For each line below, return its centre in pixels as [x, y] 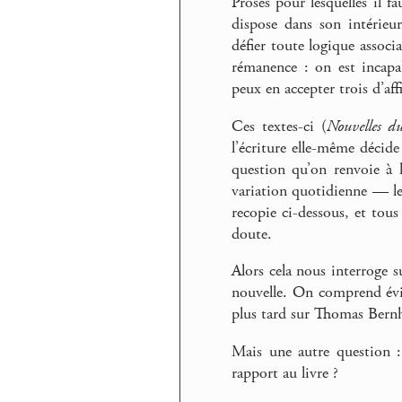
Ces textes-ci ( [279, 126]
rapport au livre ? [285, 373]
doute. [252, 234]
